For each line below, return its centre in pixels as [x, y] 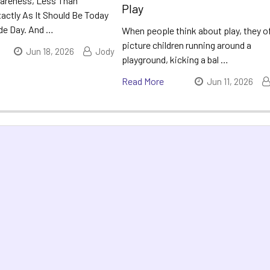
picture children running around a [187, 45]
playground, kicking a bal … [175, 59]
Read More [143, 81]
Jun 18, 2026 [50, 51]
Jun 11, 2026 [230, 81]
